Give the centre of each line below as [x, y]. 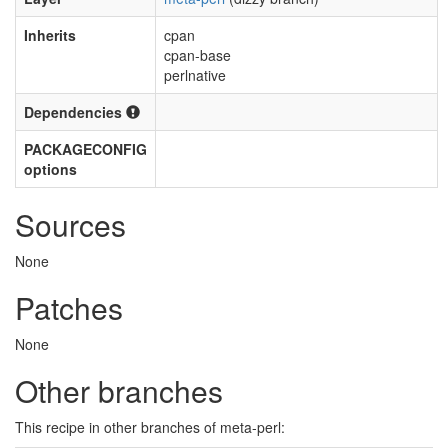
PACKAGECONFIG [85, 149]
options [50, 169]
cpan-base [197, 55]
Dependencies [75, 112]
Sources [70, 224]
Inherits [50, 35]
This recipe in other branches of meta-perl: [150, 427]
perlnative [195, 75]
